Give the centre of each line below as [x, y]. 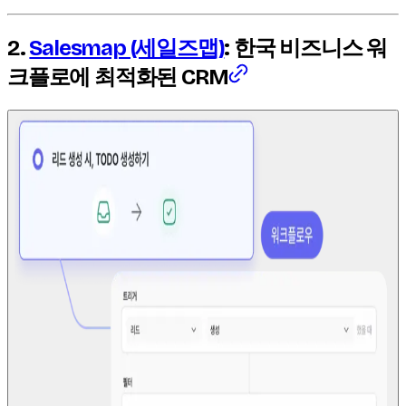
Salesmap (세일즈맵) [127, 48]
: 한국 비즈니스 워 [306, 48]
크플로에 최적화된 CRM [118, 77]
